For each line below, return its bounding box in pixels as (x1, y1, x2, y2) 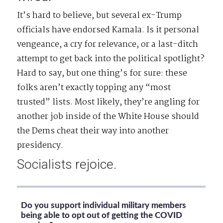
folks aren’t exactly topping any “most (17, 81, 171, 95)
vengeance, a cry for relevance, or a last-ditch (17, 38, 199, 52)
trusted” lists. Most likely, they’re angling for (17, 96, 200, 110)
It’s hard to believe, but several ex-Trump (17, 9, 182, 23)
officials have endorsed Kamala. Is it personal (17, 23, 200, 37)
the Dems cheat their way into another (17, 124, 169, 138)
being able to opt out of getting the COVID (21, 211, 183, 220)
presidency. (17, 139, 64, 153)
